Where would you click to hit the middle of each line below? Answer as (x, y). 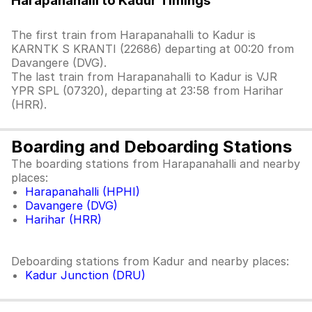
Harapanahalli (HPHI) (83, 192)
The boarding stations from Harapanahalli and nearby (156, 164)
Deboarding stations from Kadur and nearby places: (150, 261)
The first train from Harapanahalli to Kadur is (133, 35)
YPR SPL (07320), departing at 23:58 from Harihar (147, 91)
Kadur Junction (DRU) (85, 275)
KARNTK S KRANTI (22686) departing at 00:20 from (153, 49)
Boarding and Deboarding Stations (151, 147)
